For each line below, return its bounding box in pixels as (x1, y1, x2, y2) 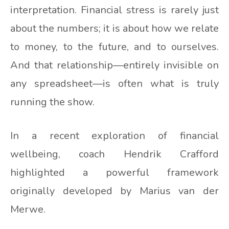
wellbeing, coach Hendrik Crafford (10, 147, 219, 162)
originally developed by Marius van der (10, 184, 219, 198)
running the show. (10, 95, 95, 109)
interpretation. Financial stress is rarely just (10, 3, 219, 17)
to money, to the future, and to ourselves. (10, 40, 219, 54)
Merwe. (10, 202, 45, 217)
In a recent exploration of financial (10, 129, 219, 143)
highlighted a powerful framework (10, 166, 219, 180)
